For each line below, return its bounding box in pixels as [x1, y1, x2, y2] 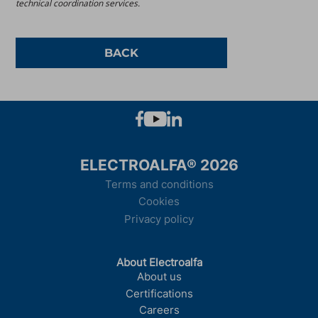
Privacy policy [124, 212, 194, 226]
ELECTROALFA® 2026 [79, 155, 238, 174]
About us [136, 270, 182, 284]
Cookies [138, 195, 180, 209]
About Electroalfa [116, 256, 202, 269]
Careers [138, 303, 180, 317]
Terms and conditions [104, 177, 214, 191]
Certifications [125, 287, 193, 300]
